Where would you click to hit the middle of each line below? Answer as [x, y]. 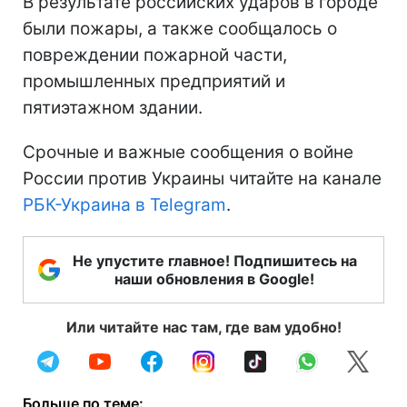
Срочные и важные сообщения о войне [188, 152]
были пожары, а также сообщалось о [180, 28]
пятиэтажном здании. [113, 107]
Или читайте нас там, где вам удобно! [203, 327]
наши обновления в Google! [214, 278]
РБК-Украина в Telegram [124, 204]
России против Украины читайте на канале [202, 178]
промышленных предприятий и [154, 81]
